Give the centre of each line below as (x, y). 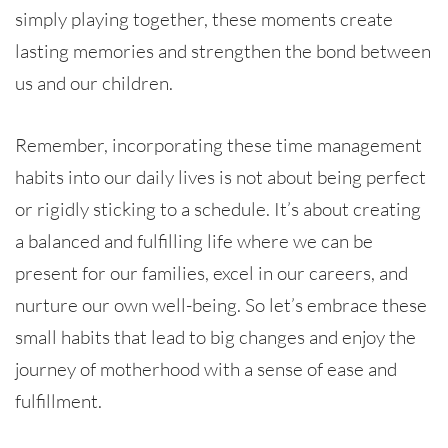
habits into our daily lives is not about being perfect (220, 176)
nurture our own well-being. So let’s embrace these (221, 304)
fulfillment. (58, 400)
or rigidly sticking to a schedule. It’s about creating (218, 208)
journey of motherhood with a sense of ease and (206, 368)
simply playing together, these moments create (204, 18)
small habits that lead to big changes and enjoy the (215, 336)
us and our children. (94, 82)
